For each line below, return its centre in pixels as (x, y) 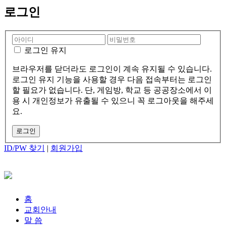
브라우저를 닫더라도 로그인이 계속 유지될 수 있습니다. (112, 69)
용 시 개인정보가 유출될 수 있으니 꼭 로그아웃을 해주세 (113, 100)
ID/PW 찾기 (24, 148)
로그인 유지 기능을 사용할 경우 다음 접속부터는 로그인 (112, 79)
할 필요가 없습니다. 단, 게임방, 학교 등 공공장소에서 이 (112, 90)
